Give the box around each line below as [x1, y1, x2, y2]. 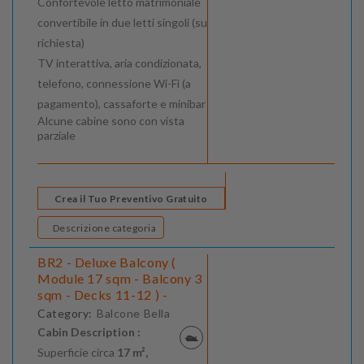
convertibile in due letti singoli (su [37, 15, 207, 30]
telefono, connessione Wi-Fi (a [37, 76, 191, 91]
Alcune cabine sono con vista [37, 114, 184, 128]
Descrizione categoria [111, 222, 157, 235]
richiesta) [37, 36, 84, 50]
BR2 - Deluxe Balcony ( [37, 254, 177, 271]
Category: [37, 306, 93, 321]
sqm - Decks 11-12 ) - [37, 287, 168, 303]
